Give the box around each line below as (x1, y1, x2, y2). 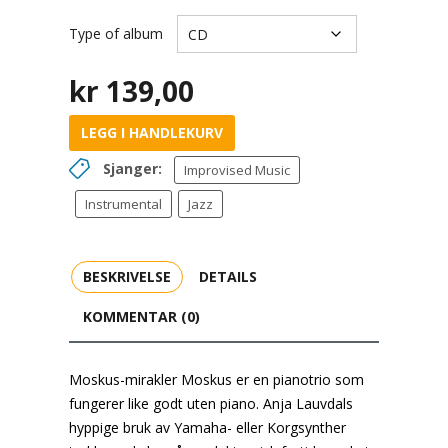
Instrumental (85, 195, 162, 213)
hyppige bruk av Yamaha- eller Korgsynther (69, 418, 346, 437)
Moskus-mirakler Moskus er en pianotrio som (69, 370, 364, 389)
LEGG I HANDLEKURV (81, 123, 223, 142)
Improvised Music (184, 161, 290, 179)
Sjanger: (103, 159, 162, 178)
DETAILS (199, 267, 257, 286)
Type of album (69, 24, 163, 43)
